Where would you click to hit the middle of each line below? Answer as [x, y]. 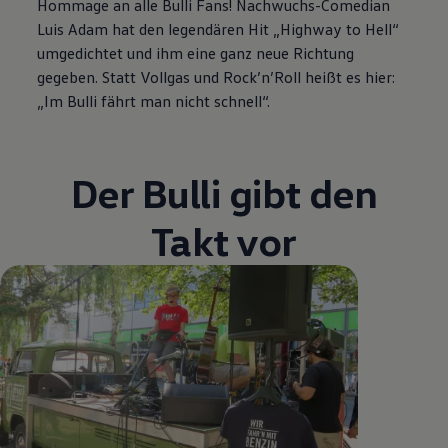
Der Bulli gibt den [224, 192]
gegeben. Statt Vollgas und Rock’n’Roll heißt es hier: [216, 76]
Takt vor [223, 240]
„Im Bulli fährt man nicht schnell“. [154, 100]
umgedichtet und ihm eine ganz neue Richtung [196, 52]
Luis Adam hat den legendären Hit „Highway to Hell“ [218, 28]
